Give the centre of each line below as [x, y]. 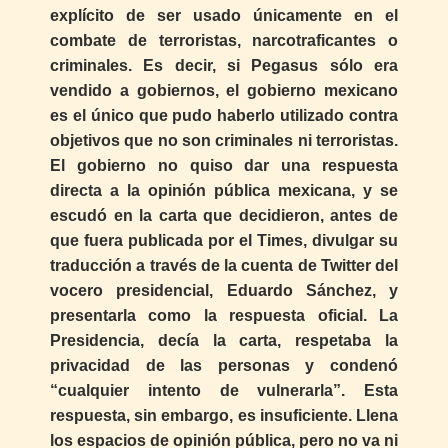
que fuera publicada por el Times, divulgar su [224, 241]
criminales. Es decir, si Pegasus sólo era [224, 66]
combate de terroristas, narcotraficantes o [224, 41]
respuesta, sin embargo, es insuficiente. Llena [224, 416]
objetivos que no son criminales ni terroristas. [224, 141]
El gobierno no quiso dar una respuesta [224, 166]
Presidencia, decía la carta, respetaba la [224, 341]
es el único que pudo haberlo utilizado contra [224, 116]
